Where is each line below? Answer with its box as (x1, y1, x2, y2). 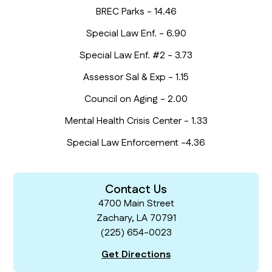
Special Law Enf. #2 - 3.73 (80, 49, 192, 63)
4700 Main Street (98, 197, 174, 211)
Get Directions (101, 248, 171, 262)
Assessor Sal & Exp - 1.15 (83, 70, 189, 85)
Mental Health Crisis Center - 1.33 (64, 114, 208, 129)
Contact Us (105, 181, 167, 199)
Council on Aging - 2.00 (84, 92, 188, 107)
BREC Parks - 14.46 (95, 5, 177, 19)
